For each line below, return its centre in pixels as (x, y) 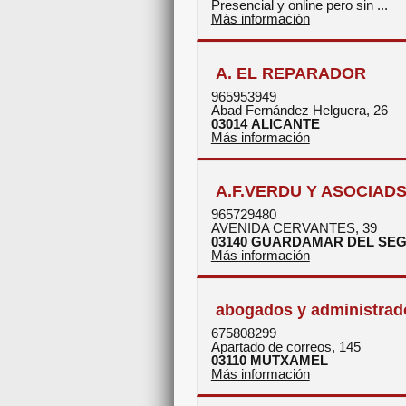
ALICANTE (285, 123)
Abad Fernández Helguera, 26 (299, 110)
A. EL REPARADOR (290, 72)
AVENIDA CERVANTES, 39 (294, 228)
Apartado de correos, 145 (285, 346)
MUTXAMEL (289, 360)
